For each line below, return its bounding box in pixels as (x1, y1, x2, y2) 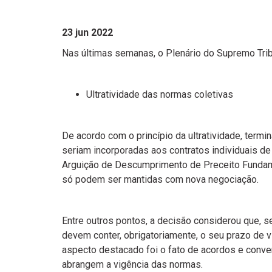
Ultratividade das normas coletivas (86, 89, 233, 100)
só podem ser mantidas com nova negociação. (62, 174, 259, 185)
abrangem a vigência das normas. (62, 259, 203, 270)
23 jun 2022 (62, 27, 113, 38)
